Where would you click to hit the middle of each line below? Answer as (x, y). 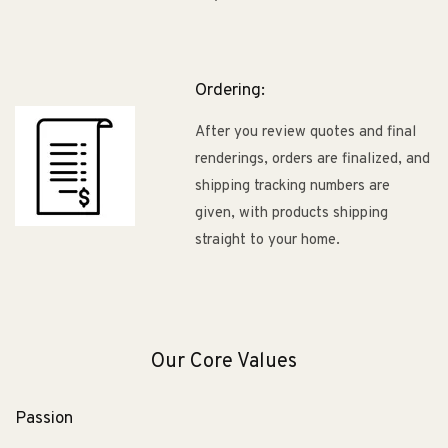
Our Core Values (224, 361)
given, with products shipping (291, 213)
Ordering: (230, 90)
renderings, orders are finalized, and (312, 159)
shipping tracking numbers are (292, 186)
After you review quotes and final (305, 132)
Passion (44, 419)
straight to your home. (267, 240)
